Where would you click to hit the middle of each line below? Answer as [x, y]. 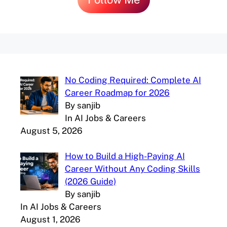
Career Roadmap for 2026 [117, 92]
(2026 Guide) [90, 181]
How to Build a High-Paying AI [125, 156]
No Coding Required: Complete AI [133, 80]
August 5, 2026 [51, 130]
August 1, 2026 [50, 219]
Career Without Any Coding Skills [132, 169]
